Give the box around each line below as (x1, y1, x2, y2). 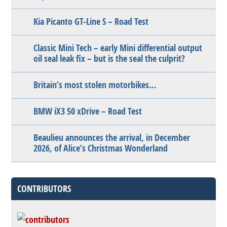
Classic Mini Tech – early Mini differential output (33, 42, 203, 54)
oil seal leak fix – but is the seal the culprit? (33, 52, 185, 65)
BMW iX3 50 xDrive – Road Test (33, 105, 142, 118)
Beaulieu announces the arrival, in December (33, 131, 191, 144)
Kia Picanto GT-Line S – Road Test (33, 15, 149, 28)
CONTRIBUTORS (17, 182, 71, 195)
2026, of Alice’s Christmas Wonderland (33, 142, 168, 155)
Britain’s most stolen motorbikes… (33, 79, 157, 91)
